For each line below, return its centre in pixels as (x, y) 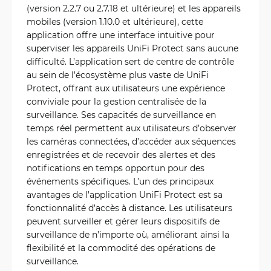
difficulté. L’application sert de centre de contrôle (130, 62)
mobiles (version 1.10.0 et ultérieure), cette (115, 22)
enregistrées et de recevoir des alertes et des (121, 155)
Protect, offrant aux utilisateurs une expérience (126, 88)
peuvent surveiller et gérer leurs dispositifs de (123, 221)
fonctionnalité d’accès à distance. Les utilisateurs (129, 208)
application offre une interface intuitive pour (121, 35)
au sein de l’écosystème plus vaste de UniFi (118, 75)
